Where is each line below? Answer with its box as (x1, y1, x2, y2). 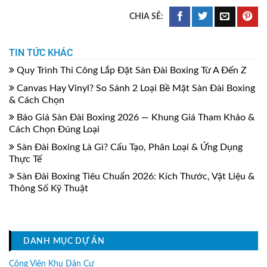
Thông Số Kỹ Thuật (9, 184, 88, 194)
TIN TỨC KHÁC (9, 47, 73, 59)
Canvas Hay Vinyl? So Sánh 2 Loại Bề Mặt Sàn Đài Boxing (17, 83, 255, 93)
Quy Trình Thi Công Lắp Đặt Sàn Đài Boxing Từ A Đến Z (17, 66, 247, 76)
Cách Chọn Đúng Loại (9, 125, 100, 135)
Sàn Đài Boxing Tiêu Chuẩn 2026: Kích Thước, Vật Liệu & (17, 172, 254, 182)
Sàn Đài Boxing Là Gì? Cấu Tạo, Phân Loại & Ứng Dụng (17, 142, 243, 152)
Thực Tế (9, 154, 42, 164)
